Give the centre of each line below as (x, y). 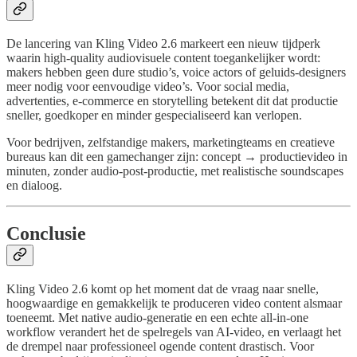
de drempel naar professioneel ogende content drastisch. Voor (160, 346)
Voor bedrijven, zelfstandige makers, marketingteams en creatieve (171, 143)
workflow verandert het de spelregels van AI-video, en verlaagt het (174, 331)
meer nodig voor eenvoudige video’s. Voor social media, (148, 87)
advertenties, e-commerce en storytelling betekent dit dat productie (172, 101)
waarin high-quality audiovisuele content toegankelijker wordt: (163, 58)
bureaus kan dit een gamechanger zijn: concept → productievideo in (177, 157)
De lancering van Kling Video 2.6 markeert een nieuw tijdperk (163, 44)
